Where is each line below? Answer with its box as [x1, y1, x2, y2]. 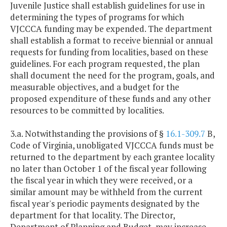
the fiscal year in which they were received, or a [10, 174, 193, 186]
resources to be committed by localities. [10, 104, 164, 117]
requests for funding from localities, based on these [10, 46, 208, 58]
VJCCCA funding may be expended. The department [10, 23, 212, 35]
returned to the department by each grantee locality [10, 151, 215, 163]
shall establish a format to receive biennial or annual [10, 34, 213, 47]
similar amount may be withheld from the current [10, 186, 203, 198]
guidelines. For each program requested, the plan [10, 58, 200, 70]
